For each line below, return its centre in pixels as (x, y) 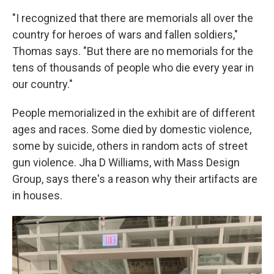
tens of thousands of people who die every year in (133, 67)
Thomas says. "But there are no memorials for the (133, 51)
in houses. (37, 195)
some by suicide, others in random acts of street (130, 146)
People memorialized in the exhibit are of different (134, 113)
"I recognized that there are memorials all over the (133, 18)
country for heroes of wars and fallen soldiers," (125, 34)
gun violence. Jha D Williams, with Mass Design (126, 162)
